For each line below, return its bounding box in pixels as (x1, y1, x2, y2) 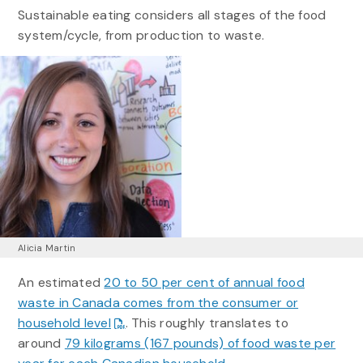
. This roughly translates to (125, 314, 289, 331)
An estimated (17, 273, 105, 291)
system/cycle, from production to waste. (17, 27, 265, 45)
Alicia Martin (17, 241, 76, 254)
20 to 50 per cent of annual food (104, 273, 305, 291)
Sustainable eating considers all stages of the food (17, 6, 327, 24)
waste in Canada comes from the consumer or (17, 293, 299, 311)
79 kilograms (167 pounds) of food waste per (64, 334, 336, 352)
